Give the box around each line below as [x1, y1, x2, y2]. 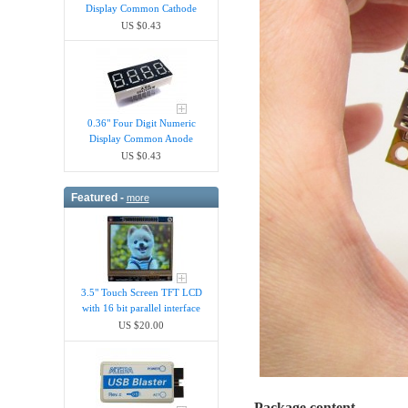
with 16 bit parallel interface [82, 302, 201, 314]
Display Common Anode [89, 133, 194, 145]
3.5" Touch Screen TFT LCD [80, 287, 202, 299]
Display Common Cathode [86, 2, 198, 14]
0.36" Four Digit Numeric [87, 117, 196, 129]
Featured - [70, 190, 127, 204]
